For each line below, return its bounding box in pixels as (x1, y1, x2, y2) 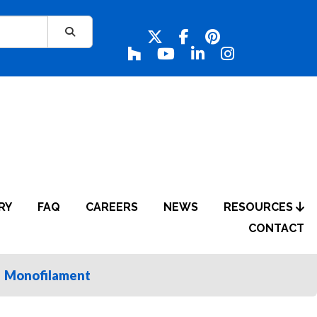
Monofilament (4, 267, 91, 283)
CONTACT (248, 221, 304, 235)
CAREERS (86, 200, 138, 214)
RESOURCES (224, 200, 296, 214)
